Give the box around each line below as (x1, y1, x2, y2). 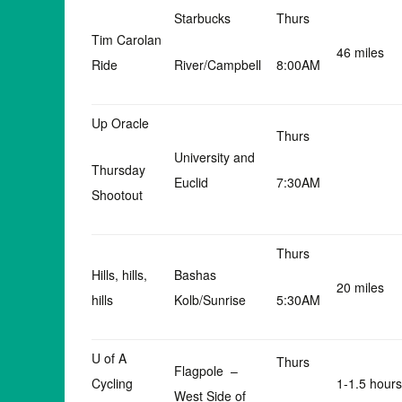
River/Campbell (174, 56, 261, 74)
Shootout (92, 186, 143, 204)
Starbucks (174, 9, 231, 27)
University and (174, 148, 255, 166)
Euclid (174, 173, 208, 191)
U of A (92, 349, 127, 367)
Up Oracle (92, 114, 149, 132)
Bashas (174, 266, 216, 284)
